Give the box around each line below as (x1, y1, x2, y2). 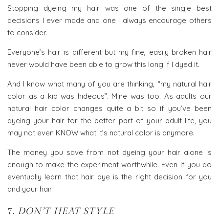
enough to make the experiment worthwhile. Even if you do (7, 159, 212, 169)
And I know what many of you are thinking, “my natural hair (7, 79, 212, 88)
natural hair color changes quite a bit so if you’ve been (7, 103, 212, 113)
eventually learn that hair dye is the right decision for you (7, 172, 212, 181)
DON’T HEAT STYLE (18, 205, 114, 217)
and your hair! (7, 184, 54, 194)
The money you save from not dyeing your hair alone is (7, 147, 212, 157)
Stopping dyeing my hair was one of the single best (7, 3, 212, 13)
